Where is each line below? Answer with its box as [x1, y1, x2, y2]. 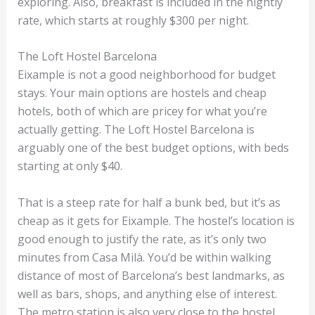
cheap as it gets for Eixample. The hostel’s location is [17, 213, 295, 229]
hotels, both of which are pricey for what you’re [17, 103, 267, 120]
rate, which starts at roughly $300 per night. [17, 12, 252, 28]
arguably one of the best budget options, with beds [17, 140, 289, 156]
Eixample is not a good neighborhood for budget [17, 67, 276, 83]
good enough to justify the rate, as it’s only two [17, 231, 266, 247]
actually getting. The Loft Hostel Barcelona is [17, 122, 255, 138]
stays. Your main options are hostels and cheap [17, 85, 266, 101]
